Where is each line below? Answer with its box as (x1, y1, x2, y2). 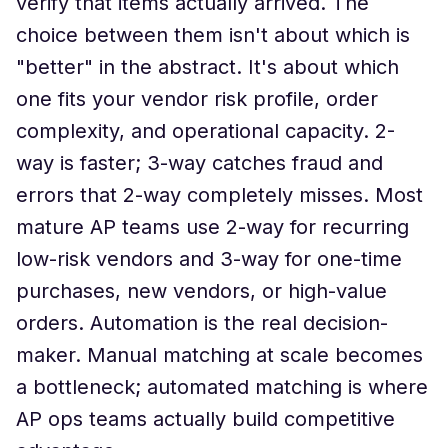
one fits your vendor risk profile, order (16, 87, 378, 111)
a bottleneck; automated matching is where (16, 375, 428, 399)
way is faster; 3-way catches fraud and (16, 151, 383, 175)
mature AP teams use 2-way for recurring (16, 215, 409, 239)
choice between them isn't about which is (16, 23, 410, 47)
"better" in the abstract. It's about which (16, 55, 399, 79)
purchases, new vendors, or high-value (16, 279, 387, 303)
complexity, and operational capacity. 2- (16, 119, 395, 143)
